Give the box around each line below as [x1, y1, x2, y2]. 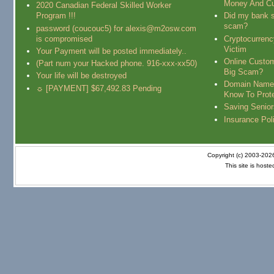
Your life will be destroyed [35, 71, 127, 81]
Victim [223, 44, 246, 54]
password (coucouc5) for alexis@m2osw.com [35, 23, 196, 33]
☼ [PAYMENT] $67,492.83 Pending [35, 83, 161, 93]
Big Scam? [223, 67, 263, 76]
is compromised [35, 34, 92, 43]
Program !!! [35, 11, 76, 21]
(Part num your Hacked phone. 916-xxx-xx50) [35, 59, 197, 68]
